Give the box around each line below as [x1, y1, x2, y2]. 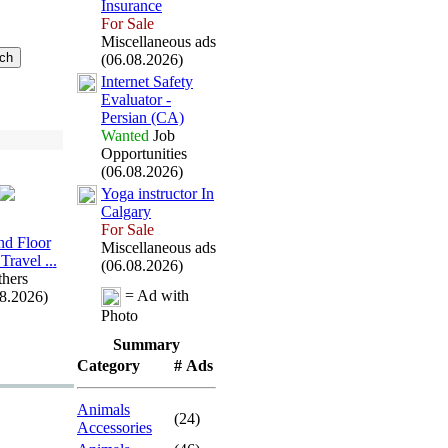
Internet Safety [101, 73, 193, 90]
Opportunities [101, 145, 187, 162]
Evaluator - [101, 91, 171, 108]
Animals [77, 401, 130, 418]
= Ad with [121, 287, 189, 304]
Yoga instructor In [101, 185, 214, 202]
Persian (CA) [101, 109, 184, 126]
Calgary [101, 203, 151, 220]
